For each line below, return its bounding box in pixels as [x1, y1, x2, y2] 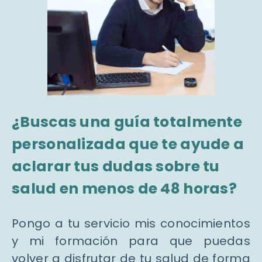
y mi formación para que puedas [12, 233, 250, 250]
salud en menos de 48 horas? [12, 178, 237, 199]
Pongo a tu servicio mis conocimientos [12, 215, 250, 232]
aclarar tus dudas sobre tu [12, 156, 220, 177]
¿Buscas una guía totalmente [12, 112, 243, 133]
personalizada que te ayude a [12, 134, 244, 155]
